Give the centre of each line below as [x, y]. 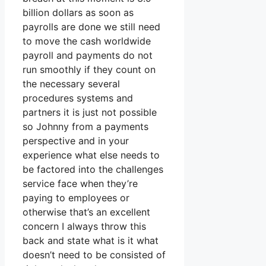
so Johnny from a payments [85, 127]
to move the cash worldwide [87, 41]
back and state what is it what [91, 241]
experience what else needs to [91, 155]
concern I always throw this [84, 227]
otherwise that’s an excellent [86, 212]
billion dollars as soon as [78, 13]
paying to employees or [76, 198]
